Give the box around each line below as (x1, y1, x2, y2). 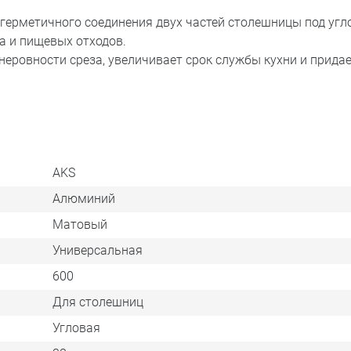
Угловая (52, 320, 100, 336)
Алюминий (52, 191, 115, 207)
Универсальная (52, 243, 143, 259)
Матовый (52, 217, 107, 233)
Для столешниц (52, 295, 143, 310)
